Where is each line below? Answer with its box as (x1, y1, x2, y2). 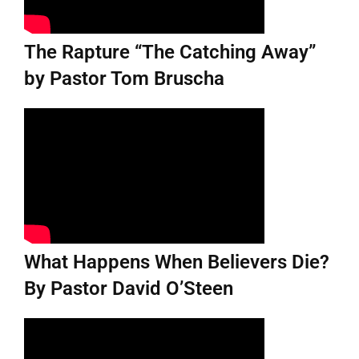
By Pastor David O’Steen (24, 276, 233, 300)
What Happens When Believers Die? (24, 250, 329, 273)
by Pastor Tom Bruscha (24, 67, 224, 90)
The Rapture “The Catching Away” (24, 40, 317, 63)
